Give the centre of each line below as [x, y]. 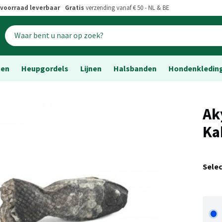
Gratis [75, 8]
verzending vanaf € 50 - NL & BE [127, 8]
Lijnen [91, 68]
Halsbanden [135, 68]
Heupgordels [45, 68]
